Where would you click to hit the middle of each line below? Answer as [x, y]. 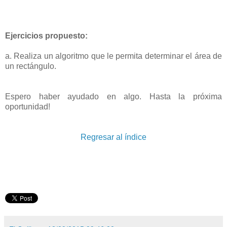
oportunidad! [28, 106]
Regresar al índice [113, 137]
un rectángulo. [31, 66]
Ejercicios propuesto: [46, 35]
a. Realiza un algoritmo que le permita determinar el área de [113, 56]
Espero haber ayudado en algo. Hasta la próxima [113, 96]
